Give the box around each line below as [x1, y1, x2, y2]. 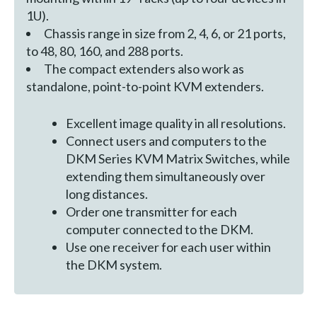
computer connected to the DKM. [66, 221, 254, 238]
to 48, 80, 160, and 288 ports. [25, 42, 183, 59]
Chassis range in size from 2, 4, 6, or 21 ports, [43, 25, 286, 41]
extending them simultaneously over [66, 168, 266, 185]
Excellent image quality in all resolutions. [66, 115, 287, 132]
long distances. [66, 186, 149, 202]
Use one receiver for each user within [66, 239, 272, 255]
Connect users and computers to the [66, 133, 267, 149]
